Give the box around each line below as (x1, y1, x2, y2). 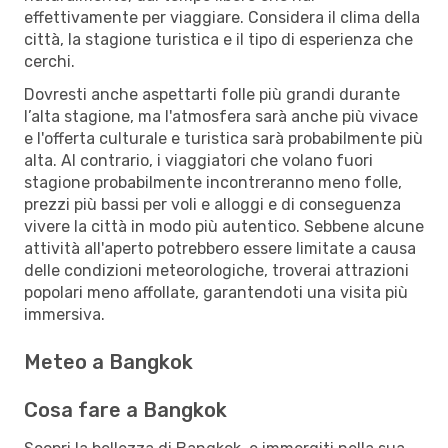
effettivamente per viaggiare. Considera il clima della (24, 7, 420, 27)
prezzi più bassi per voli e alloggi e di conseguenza (24, 194, 401, 214)
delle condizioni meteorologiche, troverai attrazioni (24, 260, 409, 280)
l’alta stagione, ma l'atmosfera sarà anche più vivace (24, 106, 418, 126)
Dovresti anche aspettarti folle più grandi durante (24, 84, 400, 104)
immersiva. (24, 304, 105, 324)
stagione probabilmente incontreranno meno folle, (24, 172, 402, 192)
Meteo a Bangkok (24, 349, 193, 374)
